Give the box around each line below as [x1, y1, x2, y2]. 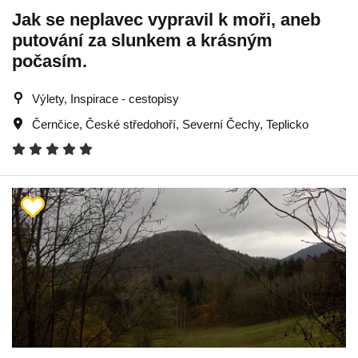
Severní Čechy [182, 117, 260, 131]
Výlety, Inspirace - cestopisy [32, 92, 179, 105]
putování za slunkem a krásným [12, 30, 272, 50]
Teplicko [266, 117, 308, 131]
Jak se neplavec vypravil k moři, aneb [12, 10, 320, 30]
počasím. [12, 51, 87, 71]
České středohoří [86, 117, 176, 131]
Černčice [32, 117, 79, 131]
